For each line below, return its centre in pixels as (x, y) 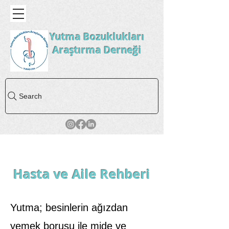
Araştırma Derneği (97, 50)
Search (30, 96)
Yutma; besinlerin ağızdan (69, 208)
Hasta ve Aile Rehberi (82, 174)
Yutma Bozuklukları (97, 37)
